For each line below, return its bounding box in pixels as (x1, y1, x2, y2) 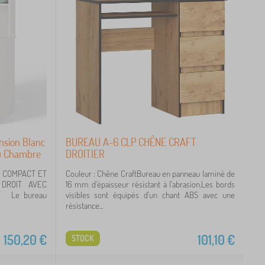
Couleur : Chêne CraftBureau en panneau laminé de (65, 168, 235, 179)
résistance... (65, 200, 103, 211)
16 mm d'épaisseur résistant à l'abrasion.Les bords (65, 179, 235, 190)
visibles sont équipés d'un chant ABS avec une (65, 189, 235, 201)
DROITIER (65, 147, 105, 160)
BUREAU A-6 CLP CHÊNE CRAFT (65, 135, 196, 148)
